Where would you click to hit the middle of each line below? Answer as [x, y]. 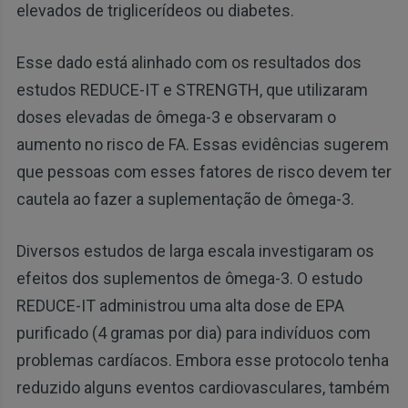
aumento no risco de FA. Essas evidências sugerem [202, 145]
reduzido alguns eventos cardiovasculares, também [203, 388]
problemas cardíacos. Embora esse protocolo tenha [202, 361]
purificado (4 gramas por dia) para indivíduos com [193, 333]
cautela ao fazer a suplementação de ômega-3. [185, 199]
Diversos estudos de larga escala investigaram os [195, 251]
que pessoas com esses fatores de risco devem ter [204, 172]
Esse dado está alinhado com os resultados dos [189, 63]
